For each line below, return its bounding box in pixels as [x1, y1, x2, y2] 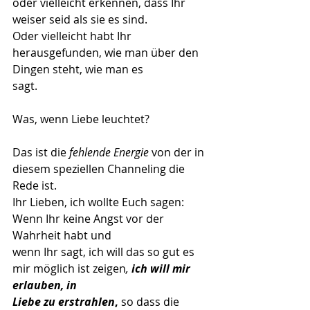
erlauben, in [12, 277, 77, 293]
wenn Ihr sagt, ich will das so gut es [12, 244, 197, 259]
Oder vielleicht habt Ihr [12, 28, 134, 44]
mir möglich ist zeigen [12, 261, 126, 276]
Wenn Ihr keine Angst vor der [12, 211, 167, 226]
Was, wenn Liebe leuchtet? [12, 111, 149, 127]
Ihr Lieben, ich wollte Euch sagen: [12, 194, 187, 210]
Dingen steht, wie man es [12, 62, 143, 77]
